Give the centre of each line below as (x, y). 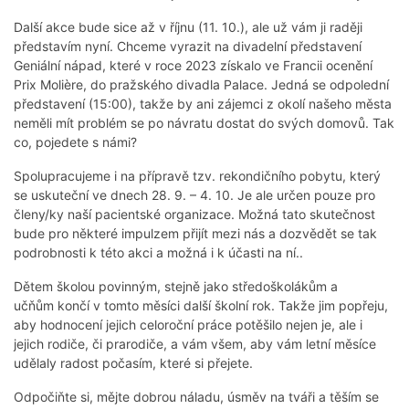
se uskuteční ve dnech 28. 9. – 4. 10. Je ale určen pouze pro (194, 195)
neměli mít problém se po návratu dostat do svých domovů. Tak (204, 123)
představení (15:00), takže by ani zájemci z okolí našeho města (203, 104)
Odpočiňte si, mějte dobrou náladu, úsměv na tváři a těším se (196, 397)
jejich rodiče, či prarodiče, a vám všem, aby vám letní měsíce (195, 344)
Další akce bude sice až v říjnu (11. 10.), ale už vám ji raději (188, 27)
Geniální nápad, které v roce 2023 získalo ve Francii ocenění (193, 66)
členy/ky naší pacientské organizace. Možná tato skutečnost (194, 215)
